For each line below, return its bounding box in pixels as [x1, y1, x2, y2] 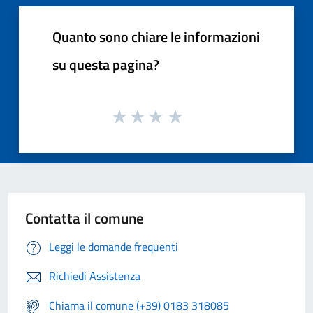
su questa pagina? [52, 53, 159, 75]
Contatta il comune [25, 207, 144, 230]
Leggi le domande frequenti [49, 238, 178, 256]
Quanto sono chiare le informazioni [52, 25, 260, 48]
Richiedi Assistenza [49, 268, 140, 285]
